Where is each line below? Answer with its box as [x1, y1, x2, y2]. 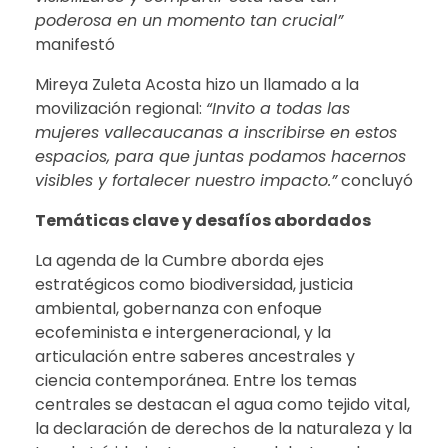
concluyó [337, 169, 413, 193]
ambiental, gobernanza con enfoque [35, 297, 322, 321]
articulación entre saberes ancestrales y [35, 345, 355, 369]
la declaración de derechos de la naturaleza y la [35, 417, 412, 441]
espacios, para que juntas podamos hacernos [35, 145, 406, 169]
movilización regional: [35, 97, 206, 121]
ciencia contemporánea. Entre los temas [35, 369, 357, 393]
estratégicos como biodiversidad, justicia [35, 273, 353, 297]
